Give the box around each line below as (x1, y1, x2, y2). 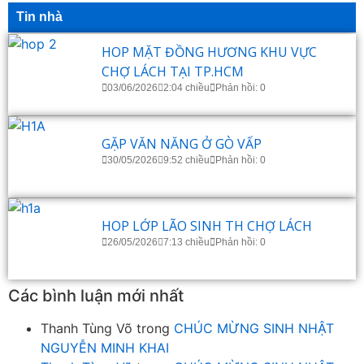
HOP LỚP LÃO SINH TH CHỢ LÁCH (102, 217, 312, 236)
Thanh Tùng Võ (41, 319, 132, 336)
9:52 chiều (163, 154, 210, 167)
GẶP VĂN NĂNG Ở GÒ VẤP (102, 135, 262, 154)
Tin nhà (16, 9, 63, 24)
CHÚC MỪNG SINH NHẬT (174, 319, 334, 336)
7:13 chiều (163, 236, 210, 249)
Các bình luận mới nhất (8, 285, 184, 305)
